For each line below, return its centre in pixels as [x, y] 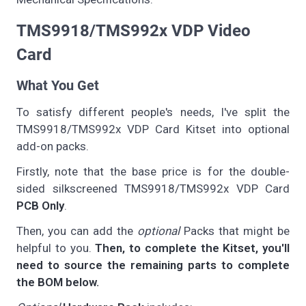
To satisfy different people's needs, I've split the [153, 112]
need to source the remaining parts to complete [153, 265]
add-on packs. [53, 146]
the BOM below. [58, 282]
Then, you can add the [77, 231]
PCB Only [40, 205]
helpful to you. [56, 248]
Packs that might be [235, 231]
